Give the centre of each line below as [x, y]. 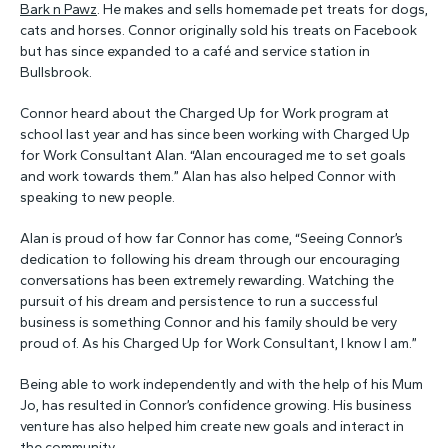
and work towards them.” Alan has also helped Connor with [208, 176]
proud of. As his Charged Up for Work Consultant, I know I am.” [218, 343]
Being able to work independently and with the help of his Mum [221, 384]
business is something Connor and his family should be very [208, 322]
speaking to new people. [97, 197]
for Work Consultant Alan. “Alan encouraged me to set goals [213, 155]
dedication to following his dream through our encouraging [210, 259]
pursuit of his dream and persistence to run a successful [199, 301]
